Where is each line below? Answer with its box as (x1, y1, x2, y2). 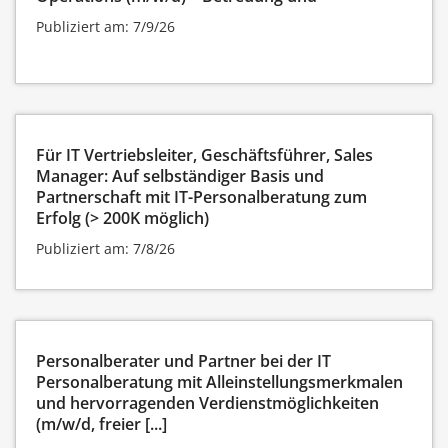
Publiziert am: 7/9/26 (36, 16, 175, 36)
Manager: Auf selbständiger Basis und (36, 164, 324, 187)
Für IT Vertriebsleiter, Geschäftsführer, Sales (36, 143, 373, 166)
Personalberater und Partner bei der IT (36, 349, 331, 372)
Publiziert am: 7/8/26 (36, 238, 175, 258)
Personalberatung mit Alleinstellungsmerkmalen (36, 370, 403, 393)
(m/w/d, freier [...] (36, 412, 167, 435)
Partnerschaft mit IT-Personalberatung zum (36, 185, 367, 208)
